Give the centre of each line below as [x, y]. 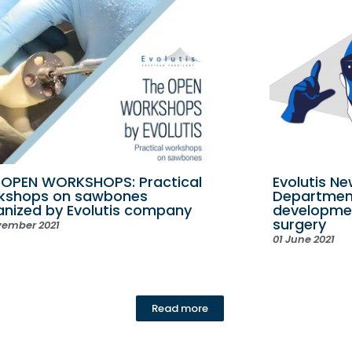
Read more [180, 309]
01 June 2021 [303, 240]
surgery [299, 225]
